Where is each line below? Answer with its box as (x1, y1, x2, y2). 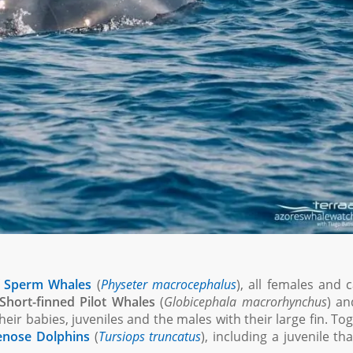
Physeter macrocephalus (100, 275, 236, 293)
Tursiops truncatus (98, 327, 202, 345)
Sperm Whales (3, 275, 92, 293)
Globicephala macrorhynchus (164, 292, 327, 310)
